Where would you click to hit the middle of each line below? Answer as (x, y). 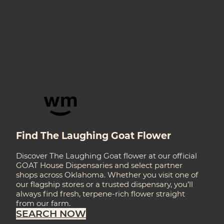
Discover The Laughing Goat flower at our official (107, 156)
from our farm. (43, 203)
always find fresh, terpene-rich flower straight (101, 194)
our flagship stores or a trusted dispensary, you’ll (105, 184)
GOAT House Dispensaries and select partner (99, 165)
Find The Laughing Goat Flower (94, 136)
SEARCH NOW (51, 214)
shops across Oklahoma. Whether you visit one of (107, 175)
